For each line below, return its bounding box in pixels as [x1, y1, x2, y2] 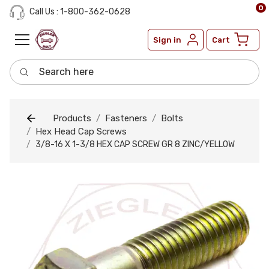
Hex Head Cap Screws [35, 126, 127, 138]
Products [53, 112, 91, 124]
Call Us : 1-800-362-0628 [28, 7, 130, 17]
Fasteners [105, 112, 147, 124]
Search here [9, 60, 64, 71]
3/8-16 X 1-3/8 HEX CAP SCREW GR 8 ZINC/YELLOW [35, 139, 235, 150]
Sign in [153, 35, 181, 44]
